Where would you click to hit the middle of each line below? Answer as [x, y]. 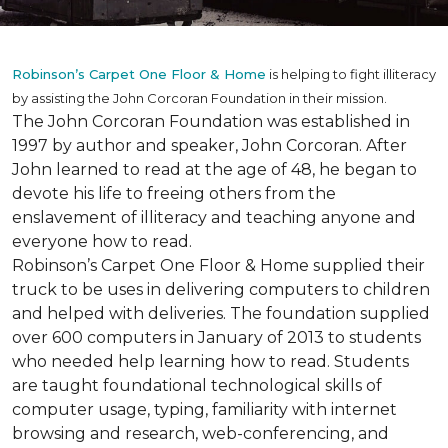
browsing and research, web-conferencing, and [200, 433]
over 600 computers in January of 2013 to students [216, 337]
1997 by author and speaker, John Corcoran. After [209, 145]
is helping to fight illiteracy [351, 74]
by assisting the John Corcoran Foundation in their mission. [201, 98]
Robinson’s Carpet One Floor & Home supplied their [218, 265]
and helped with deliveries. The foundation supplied [221, 313]
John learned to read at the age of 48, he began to [214, 169]
